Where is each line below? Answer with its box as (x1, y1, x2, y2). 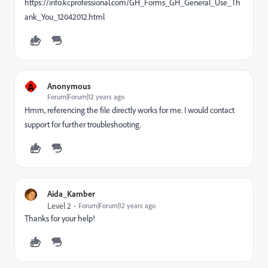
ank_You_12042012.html (25, 11, 105, 22)
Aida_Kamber (47, 188, 95, 199)
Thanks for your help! (25, 213, 95, 224)
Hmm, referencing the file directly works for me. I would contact (25, 105, 234, 115)
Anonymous (47, 81, 91, 91)
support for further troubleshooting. (25, 119, 141, 130)
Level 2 (47, 200, 71, 211)
